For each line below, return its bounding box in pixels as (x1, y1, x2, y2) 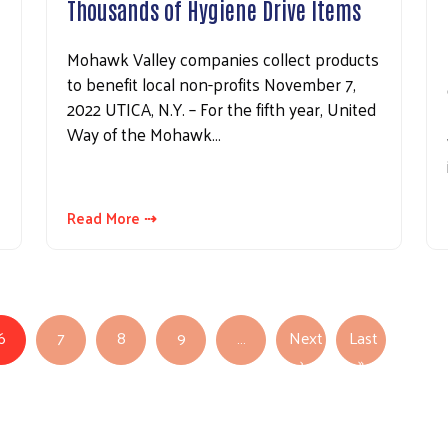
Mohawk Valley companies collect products (67, 44, 379, 75)
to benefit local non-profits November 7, (67, 69, 356, 100)
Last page (363, 346, 430, 376)
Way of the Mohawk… (67, 119, 221, 150)
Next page (301, 346, 374, 376)
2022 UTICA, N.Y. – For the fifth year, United (67, 94, 376, 125)
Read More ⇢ (67, 204, 157, 232)
